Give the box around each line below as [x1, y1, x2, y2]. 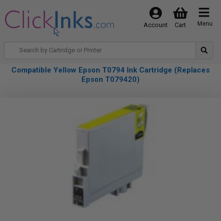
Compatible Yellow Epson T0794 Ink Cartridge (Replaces [11, 66, 210, 74]
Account [143, 21, 168, 29]
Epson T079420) [81, 75, 140, 84]
